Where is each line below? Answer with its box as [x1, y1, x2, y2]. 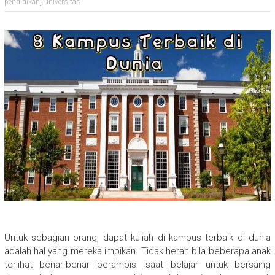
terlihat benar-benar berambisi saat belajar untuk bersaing [4, 259, 271, 271]
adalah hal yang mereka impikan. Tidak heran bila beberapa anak [4, 246, 271, 257]
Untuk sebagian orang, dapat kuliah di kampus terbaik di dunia [4, 232, 271, 244]
